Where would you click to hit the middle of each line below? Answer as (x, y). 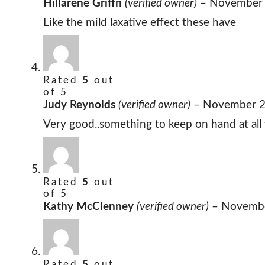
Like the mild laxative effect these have (140, 23)
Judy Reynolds (81, 105)
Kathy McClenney (90, 207)
